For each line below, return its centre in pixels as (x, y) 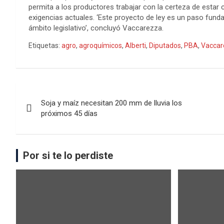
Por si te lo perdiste (68, 155)
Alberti (135, 45)
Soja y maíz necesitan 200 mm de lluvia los (111, 103)
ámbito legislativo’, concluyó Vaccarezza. (96, 28)
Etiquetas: (44, 45)
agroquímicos (100, 45)
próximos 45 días (69, 113)
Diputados (165, 45)
